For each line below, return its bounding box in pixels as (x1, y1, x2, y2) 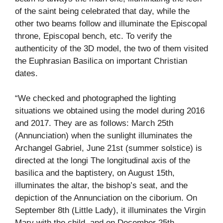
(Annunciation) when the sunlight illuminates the (15, 131, 192, 141)
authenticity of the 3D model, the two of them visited (15, 43, 208, 53)
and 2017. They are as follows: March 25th (15, 118, 173, 128)
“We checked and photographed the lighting (15, 94, 176, 104)
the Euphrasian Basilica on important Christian (15, 56, 187, 66)
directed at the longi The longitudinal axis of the (15, 156, 190, 166)
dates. (15, 68, 38, 78)
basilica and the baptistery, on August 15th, (15, 168, 175, 178)
